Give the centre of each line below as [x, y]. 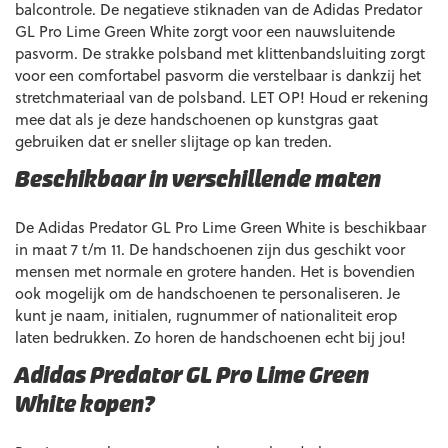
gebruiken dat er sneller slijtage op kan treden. [173, 141]
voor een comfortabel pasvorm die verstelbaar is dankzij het [218, 75]
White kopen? [85, 406]
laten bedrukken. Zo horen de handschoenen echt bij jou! [210, 337]
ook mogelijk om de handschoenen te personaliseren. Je [207, 293]
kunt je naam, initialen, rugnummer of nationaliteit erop [206, 315]
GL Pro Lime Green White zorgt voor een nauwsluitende [205, 31]
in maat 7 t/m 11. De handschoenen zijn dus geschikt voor [210, 249]
